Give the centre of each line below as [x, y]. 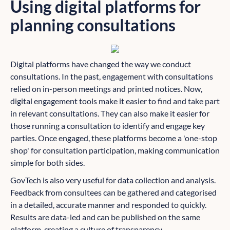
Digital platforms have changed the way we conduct [101, 64]
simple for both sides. [47, 163]
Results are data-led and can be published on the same [105, 217]
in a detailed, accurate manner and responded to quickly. [108, 205]
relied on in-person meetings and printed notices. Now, [106, 89]
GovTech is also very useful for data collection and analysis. [113, 180]
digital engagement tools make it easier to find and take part [115, 101]
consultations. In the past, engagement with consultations [112, 76]
